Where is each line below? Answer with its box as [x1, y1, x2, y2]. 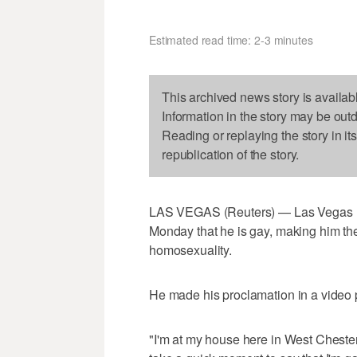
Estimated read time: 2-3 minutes [149, 31, 313, 48]
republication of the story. [162, 144, 300, 163]
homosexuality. [149, 240, 233, 259]
